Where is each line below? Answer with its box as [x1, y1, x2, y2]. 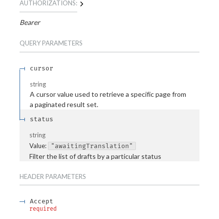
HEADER [20, 172, 44, 180]
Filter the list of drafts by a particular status [29, 152, 161, 160]
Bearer [20, 18, 40, 27]
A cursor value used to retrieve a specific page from [30, 90, 186, 99]
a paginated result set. [30, 100, 98, 109]
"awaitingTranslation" [51, 142, 133, 150]
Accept [30, 197, 53, 205]
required [29, 205, 57, 213]
